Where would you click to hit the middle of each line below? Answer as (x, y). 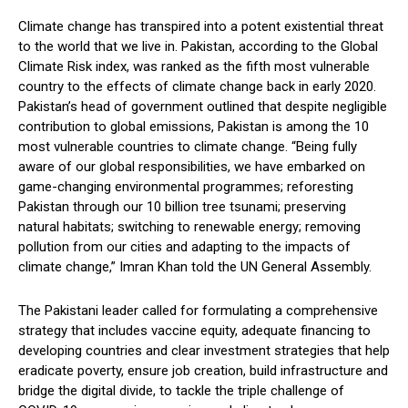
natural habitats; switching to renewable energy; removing (189, 227)
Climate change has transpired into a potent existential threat (201, 27)
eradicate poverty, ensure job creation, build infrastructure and (203, 371)
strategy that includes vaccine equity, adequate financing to (194, 331)
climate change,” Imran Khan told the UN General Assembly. (195, 267)
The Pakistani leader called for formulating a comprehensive (198, 311)
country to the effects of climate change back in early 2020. (197, 87)
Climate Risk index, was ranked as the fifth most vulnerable (194, 67)
